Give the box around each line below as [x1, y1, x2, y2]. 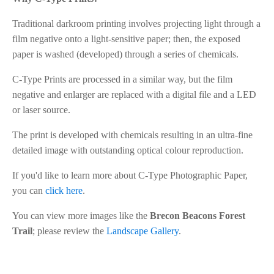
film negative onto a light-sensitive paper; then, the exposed [12, 34, 240, 45]
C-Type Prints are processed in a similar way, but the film [12, 74, 232, 85]
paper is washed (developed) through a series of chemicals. [12, 49, 239, 60]
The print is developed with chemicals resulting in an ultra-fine [12, 130, 253, 141]
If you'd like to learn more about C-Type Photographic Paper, [12, 170, 248, 181]
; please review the [32, 226, 106, 237]
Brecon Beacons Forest [150, 210, 245, 221]
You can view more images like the [12, 210, 150, 221]
